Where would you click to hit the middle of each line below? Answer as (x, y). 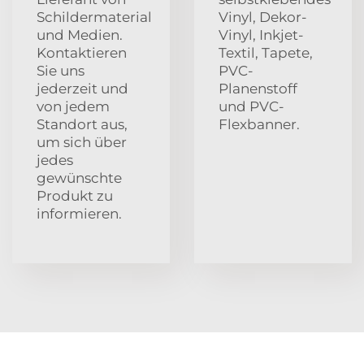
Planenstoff (258, 88)
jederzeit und (82, 88)
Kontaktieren (82, 52)
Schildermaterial (94, 17)
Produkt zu (75, 195)
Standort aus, (82, 124)
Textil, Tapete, (266, 52)
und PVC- (251, 106)
